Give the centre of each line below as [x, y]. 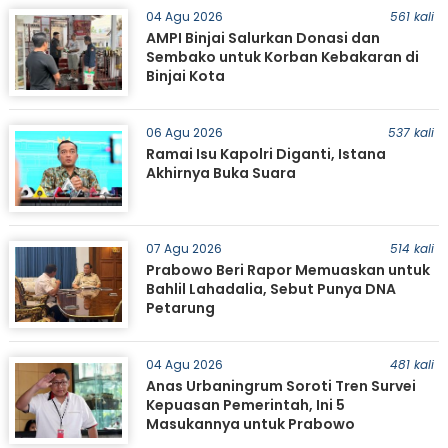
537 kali [410, 132]
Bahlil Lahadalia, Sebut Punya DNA [270, 289]
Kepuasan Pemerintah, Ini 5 [245, 405]
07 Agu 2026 [183, 248]
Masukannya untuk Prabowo [250, 424]
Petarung [180, 308]
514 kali [411, 248]
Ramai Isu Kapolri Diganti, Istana [265, 154]
